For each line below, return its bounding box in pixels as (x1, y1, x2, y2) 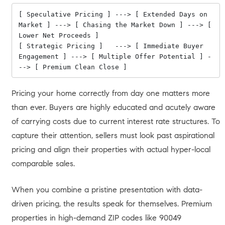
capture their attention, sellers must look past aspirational (11, 130, 214, 141)
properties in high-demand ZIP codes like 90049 (11, 212, 181, 223)
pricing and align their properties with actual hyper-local (11, 144, 210, 155)
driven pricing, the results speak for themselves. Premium (11, 198, 212, 209)
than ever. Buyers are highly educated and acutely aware (11, 102, 215, 113)
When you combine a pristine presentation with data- (11, 184, 202, 195)
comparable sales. (11, 158, 75, 169)
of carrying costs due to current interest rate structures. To (11, 116, 220, 127)
